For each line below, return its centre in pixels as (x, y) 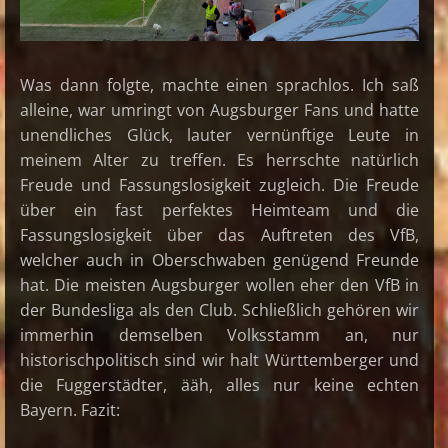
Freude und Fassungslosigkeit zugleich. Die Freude (220, 185)
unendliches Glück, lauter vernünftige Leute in (220, 135)
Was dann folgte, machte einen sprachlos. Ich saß (220, 85)
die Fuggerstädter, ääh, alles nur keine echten (220, 385)
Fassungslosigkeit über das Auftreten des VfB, (220, 235)
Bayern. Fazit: (70, 410)
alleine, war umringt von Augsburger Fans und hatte (220, 110)
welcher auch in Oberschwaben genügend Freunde (220, 260)
